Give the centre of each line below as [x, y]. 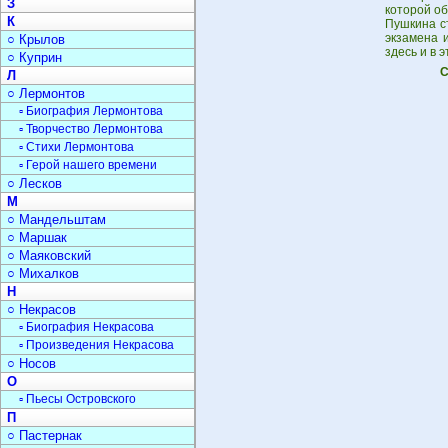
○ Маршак [37, 237]
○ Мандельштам [56, 219]
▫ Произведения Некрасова [96, 345]
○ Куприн [34, 57]
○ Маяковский [49, 255]
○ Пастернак [44, 435]
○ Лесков [34, 183]
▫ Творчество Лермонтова [91, 129]
